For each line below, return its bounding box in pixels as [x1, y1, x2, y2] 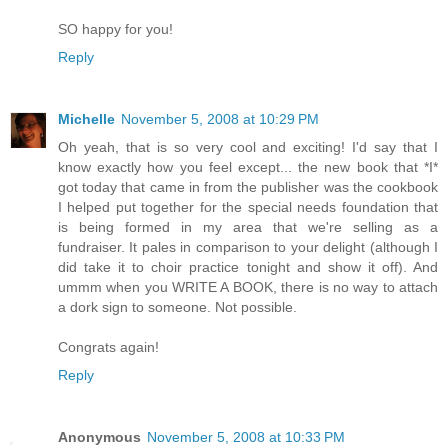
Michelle [58, 111, 115, 128]
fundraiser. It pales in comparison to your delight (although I [58, 239, 438, 256]
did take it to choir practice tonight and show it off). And [58, 259, 438, 276]
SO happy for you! [58, 21, 173, 38]
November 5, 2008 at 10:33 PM [147, 429, 345, 446]
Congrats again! [58, 339, 159, 356]
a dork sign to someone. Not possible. [58, 299, 297, 316]
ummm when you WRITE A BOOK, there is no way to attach [58, 279, 438, 296]
